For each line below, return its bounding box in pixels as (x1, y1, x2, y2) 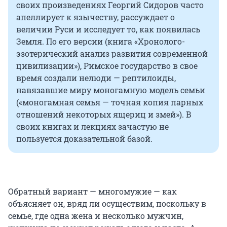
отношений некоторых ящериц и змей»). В (16, 109, 192, 120)
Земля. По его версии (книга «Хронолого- (16, 36, 185, 47)
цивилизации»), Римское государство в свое (16, 60, 198, 71)
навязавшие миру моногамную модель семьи (16, 85, 205, 96)
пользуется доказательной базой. (16, 133, 153, 144)
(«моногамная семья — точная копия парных (16, 97, 203, 108)
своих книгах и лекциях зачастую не (16, 121, 169, 132)
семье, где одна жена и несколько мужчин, (8, 210, 183, 221)
